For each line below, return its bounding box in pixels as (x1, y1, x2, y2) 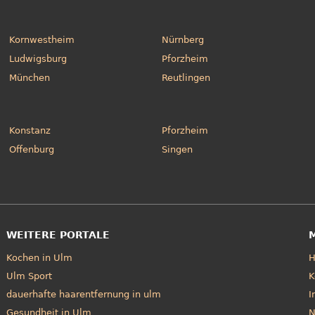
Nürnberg (162, 34, 205, 45)
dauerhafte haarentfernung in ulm (6, 288, 161, 300)
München (9, 72, 51, 83)
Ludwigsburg (9, 53, 67, 64)
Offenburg (9, 143, 55, 155)
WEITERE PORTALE (6, 229, 110, 241)
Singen (162, 143, 193, 155)
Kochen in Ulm (6, 252, 72, 263)
